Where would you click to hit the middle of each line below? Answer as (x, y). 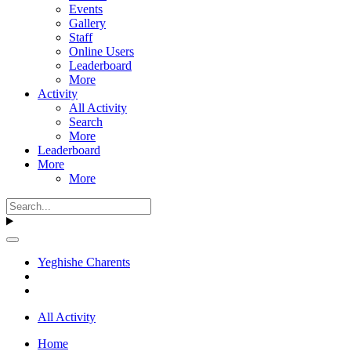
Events (86, 9)
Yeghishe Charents (84, 262)
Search (86, 121)
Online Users (101, 51)
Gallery (87, 23)
